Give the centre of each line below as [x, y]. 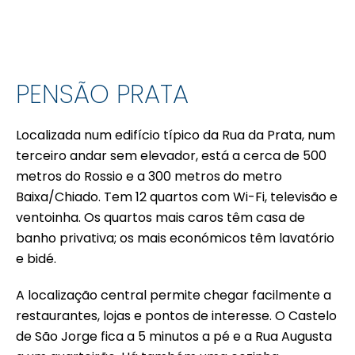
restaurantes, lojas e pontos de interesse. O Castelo [176, 316]
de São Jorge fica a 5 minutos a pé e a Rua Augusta [174, 337]
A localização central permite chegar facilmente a [174, 296]
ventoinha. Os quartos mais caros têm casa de [160, 218]
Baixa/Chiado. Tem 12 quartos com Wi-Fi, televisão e [177, 197]
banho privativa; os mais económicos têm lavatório [175, 239]
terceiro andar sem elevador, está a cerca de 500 [171, 156]
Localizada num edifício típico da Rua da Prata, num [176, 136]
